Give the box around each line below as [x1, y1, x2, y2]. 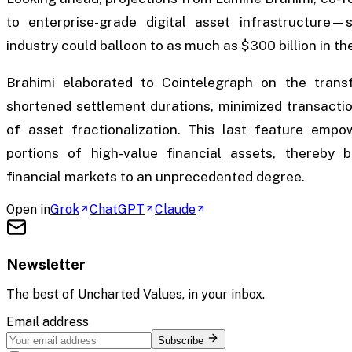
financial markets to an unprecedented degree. [6, 168, 305, 185]
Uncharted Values [78, 287, 182, 302]
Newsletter [6, 255, 86, 273]
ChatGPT [90, 201, 145, 217]
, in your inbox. [182, 287, 265, 302]
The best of [6, 287, 78, 302]
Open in [6, 201, 50, 217]
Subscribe [158, 335, 207, 347]
